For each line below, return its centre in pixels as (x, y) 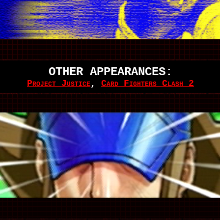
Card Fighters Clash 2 (148, 83)
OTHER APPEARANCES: (110, 72)
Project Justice (59, 83)
